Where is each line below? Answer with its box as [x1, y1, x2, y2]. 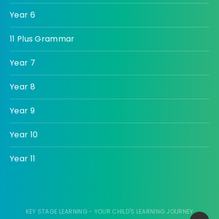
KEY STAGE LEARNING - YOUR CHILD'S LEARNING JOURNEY [25, 207, 194, 216]
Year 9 [10, 105, 35, 116]
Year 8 [10, 81, 35, 92]
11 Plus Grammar [10, 33, 75, 44]
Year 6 [10, 9, 35, 21]
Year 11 [10, 153, 36, 164]
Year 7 [10, 57, 35, 68]
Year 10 [10, 129, 38, 140]
